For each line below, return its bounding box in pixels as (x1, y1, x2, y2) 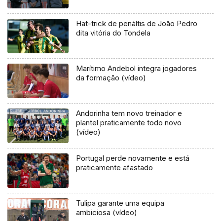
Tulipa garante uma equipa (76, 198, 165, 208)
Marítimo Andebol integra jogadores (76, 64, 197, 74)
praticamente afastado (76, 163, 153, 173)
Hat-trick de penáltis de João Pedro (76, 19, 198, 29)
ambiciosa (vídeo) (76, 208, 138, 218)
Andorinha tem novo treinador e (76, 109, 183, 118)
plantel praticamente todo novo (76, 118, 182, 128)
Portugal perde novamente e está (76, 153, 190, 163)
